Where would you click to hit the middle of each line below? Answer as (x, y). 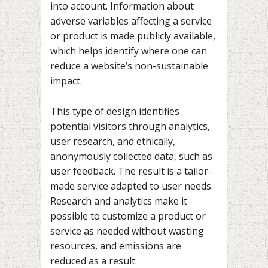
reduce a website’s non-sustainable (129, 66)
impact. (66, 81)
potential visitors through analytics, (130, 126)
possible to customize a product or (128, 216)
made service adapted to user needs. (132, 186)
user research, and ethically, (113, 141)
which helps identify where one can (129, 51)
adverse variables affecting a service (131, 21)
